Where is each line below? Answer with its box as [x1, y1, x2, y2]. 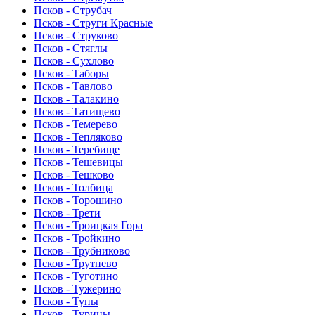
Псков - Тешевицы [34, 156, 123, 169]
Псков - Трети [34, 207, 101, 219]
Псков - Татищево [34, 105, 120, 118]
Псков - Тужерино [34, 283, 121, 295]
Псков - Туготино [34, 270, 118, 283]
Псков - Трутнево [34, 257, 117, 270]
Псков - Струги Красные [34, 17, 153, 30]
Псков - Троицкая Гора [34, 219, 143, 232]
